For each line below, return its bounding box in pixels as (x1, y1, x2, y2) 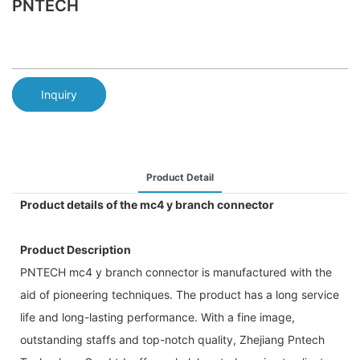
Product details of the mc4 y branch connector (20, 197, 274, 211)
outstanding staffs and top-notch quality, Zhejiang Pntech (20, 332, 325, 346)
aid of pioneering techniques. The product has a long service (20, 287, 339, 301)
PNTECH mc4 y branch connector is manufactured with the (20, 264, 332, 279)
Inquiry (41, 87, 77, 101)
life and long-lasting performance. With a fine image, (20, 309, 295, 324)
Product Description (20, 242, 131, 256)
